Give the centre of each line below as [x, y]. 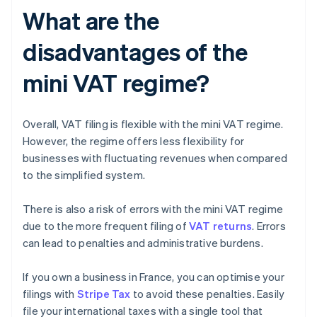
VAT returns [221, 226]
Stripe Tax [104, 294]
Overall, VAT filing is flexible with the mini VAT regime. [153, 124]
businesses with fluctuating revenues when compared [155, 158]
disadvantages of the [135, 52]
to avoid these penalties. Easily [208, 294]
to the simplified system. [84, 175]
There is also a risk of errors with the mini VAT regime [153, 209]
